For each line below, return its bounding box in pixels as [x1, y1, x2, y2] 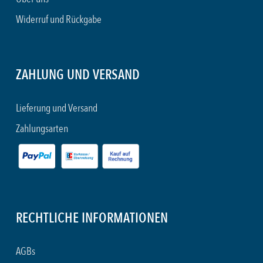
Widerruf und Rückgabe [16, 12, 102, 28]
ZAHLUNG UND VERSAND [16, 66, 140, 85]
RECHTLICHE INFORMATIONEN [16, 210, 168, 228]
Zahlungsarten [16, 122, 68, 137]
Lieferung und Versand [16, 101, 97, 116]
